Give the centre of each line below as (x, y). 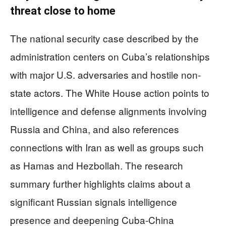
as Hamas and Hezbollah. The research (97, 165)
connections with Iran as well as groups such (107, 147)
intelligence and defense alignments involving (108, 111)
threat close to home (63, 11)
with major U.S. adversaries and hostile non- (105, 74)
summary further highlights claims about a (100, 183)
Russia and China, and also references (95, 129)
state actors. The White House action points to (110, 93)
